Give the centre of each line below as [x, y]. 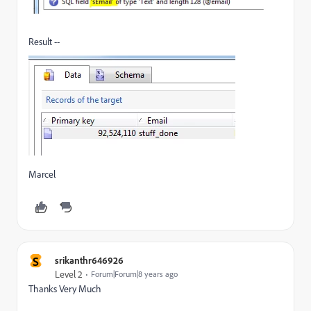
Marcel [42, 174]
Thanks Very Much [65, 288]
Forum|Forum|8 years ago [134, 274]
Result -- [44, 41]
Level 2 [69, 274]
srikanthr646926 [89, 260]
